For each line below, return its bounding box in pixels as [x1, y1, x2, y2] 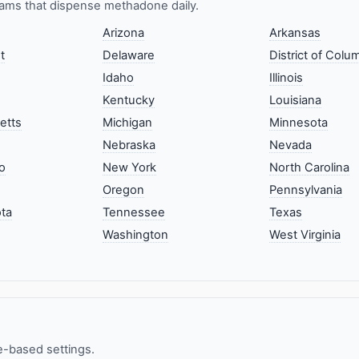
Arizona [103, 26, 145, 41]
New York [103, 160, 157, 175]
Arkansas [268, 26, 321, 41]
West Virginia [268, 228, 341, 243]
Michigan [103, 115, 153, 131]
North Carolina [268, 160, 349, 175]
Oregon [103, 183, 145, 198]
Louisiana [268, 93, 321, 108]
